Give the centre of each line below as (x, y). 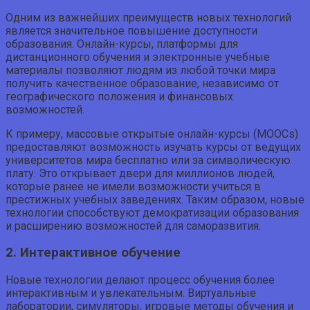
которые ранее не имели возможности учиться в (133, 186)
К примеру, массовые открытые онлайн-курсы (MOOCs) (152, 134)
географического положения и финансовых (119, 96)
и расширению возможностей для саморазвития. (133, 226)
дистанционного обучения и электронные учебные (138, 57)
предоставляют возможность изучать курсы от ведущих (153, 147)
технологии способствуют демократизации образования (152, 212)
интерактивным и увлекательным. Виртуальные (131, 293)
